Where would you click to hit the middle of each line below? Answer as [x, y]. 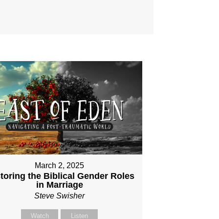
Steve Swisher [60, 196]
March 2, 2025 [60, 166]
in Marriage [59, 185]
